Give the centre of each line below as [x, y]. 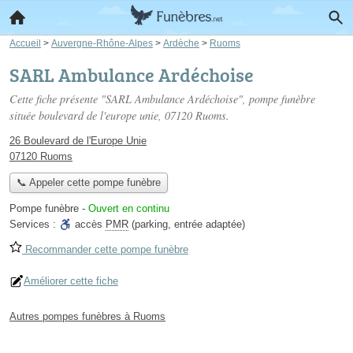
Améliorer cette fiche [71, 281]
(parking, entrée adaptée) [187, 225]
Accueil [25, 43]
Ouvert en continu [129, 209]
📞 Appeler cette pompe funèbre [88, 183]
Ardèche [181, 43]
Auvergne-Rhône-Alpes [102, 43]
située [24, 115]
